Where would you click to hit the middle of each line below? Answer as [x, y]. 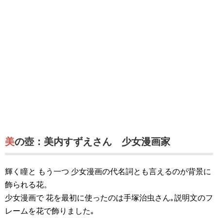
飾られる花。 [28, 185]
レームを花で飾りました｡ [50, 211]
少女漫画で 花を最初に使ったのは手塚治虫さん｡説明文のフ [109, 198]
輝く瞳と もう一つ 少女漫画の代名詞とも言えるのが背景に [108, 172]
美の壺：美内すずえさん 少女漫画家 [92, 142]
